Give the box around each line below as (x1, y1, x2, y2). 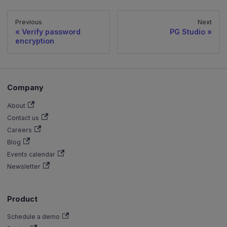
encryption (15, 36, 54, 46)
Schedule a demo (7, 213, 60, 221)
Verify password (21, 27, 81, 36)
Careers (7, 126, 32, 134)
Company (7, 83, 44, 92)
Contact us (7, 113, 40, 122)
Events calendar (7, 150, 56, 158)
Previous (15, 18, 42, 26)
